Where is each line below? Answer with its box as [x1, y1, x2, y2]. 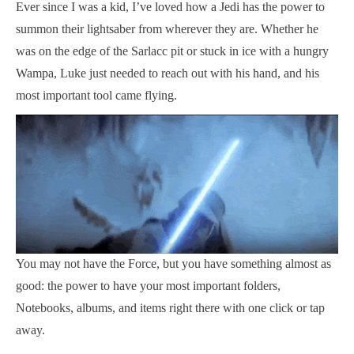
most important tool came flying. [16, 88, 177, 103]
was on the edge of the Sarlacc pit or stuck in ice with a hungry [16, 44, 329, 58]
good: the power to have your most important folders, [16, 279, 281, 293]
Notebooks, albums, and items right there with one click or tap [16, 301, 325, 315]
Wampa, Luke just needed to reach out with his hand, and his [16, 66, 319, 81]
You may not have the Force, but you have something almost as [16, 257, 331, 271]
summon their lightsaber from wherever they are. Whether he [16, 22, 318, 36]
